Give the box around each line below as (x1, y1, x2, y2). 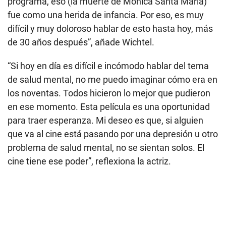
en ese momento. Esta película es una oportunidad (8, 101, 210, 112)
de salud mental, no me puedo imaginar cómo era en (8, 74, 217, 85)
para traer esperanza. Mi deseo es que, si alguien (8, 115, 203, 126)
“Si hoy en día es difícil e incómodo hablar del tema (8, 61, 209, 72)
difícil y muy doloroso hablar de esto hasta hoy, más (8, 23, 213, 34)
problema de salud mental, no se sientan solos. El (8, 142, 204, 153)
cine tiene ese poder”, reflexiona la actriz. (8, 156, 171, 167)
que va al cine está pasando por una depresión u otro (8, 129, 218, 140)
